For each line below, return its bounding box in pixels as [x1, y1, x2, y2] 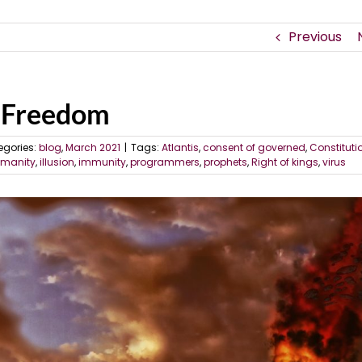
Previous [288, 27, 342, 46]
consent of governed [203, 141, 305, 154]
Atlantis [162, 141, 199, 154]
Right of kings [251, 155, 318, 169]
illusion [40, 155, 74, 169]
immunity [78, 155, 126, 169]
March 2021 [65, 141, 120, 154]
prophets [204, 155, 247, 169]
